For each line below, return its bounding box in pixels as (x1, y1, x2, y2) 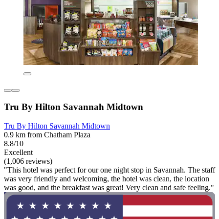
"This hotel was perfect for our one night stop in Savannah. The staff (4, 165, 215, 174)
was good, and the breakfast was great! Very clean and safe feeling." (4, 183, 214, 192)
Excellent (4, 148, 33, 156)
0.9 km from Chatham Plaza (4, 130, 90, 139)
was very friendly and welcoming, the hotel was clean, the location (4, 174, 209, 183)
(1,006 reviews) (4, 156, 52, 165)
